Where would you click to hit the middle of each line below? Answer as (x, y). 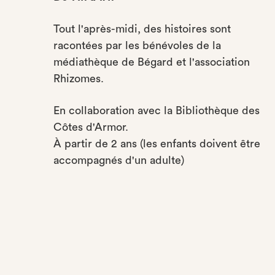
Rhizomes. (79, 79)
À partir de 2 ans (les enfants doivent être (157, 144)
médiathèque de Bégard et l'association (152, 62)
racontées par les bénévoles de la (137, 45)
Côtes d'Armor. (92, 127)
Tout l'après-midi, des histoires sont (142, 29)
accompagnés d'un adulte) (119, 160)
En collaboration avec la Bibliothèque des (157, 110)
